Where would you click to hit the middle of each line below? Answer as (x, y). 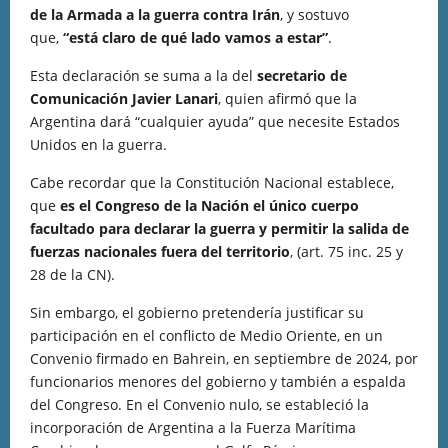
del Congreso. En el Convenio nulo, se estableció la (199, 404)
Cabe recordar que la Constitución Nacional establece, (212, 182)
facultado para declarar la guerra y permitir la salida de (219, 228)
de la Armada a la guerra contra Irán (155, 14)
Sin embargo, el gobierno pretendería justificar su (197, 312)
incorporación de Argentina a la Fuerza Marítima (193, 427)
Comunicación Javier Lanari (124, 98)
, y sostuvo (314, 14)
